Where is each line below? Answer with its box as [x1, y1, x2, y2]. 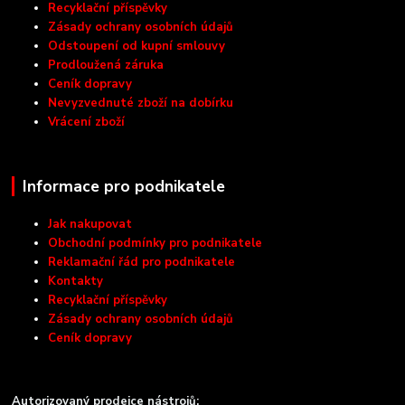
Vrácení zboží [48, 113, 126, 130]
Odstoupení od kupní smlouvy [48, 37, 226, 54]
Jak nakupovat [48, 216, 133, 233]
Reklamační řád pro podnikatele [48, 254, 236, 271]
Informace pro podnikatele [22, 174, 225, 197]
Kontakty [48, 273, 104, 290]
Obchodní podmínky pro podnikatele [48, 235, 263, 252]
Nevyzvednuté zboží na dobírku [48, 94, 234, 111]
